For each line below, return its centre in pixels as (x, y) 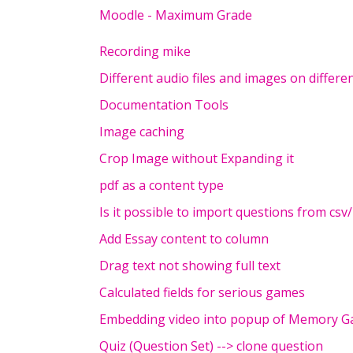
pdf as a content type (162, 185)
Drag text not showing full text (190, 266)
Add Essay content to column (184, 239)
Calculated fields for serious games (202, 292)
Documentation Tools (164, 105)
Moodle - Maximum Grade (176, 15)
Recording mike (145, 51)
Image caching (142, 132)
